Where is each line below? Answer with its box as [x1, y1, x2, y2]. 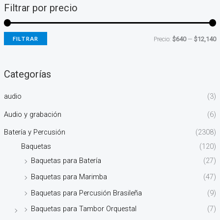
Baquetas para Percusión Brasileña [30, 188, 142, 197]
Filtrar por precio [3, 1, 78, 14]
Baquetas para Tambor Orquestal [30, 204, 137, 214]
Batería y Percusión [3, 128, 65, 137]
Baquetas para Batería [30, 156, 101, 165]
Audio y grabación [3, 110, 61, 119]
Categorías [3, 68, 51, 81]
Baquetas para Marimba [30, 172, 107, 182]
